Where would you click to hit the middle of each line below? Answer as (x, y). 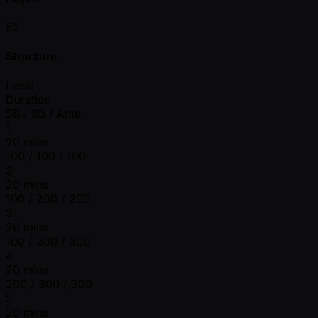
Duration (28, 100)
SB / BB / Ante (43, 114)
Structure (31, 56)
